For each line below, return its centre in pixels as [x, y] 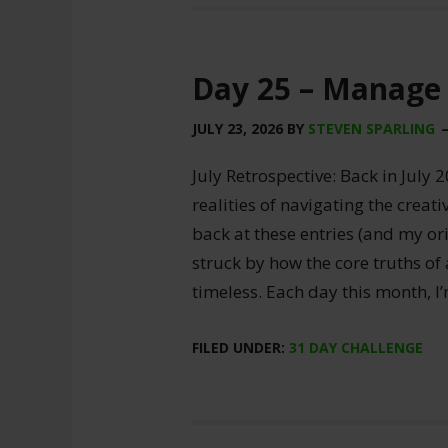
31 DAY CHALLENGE [356, 347]
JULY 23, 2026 [237, 128]
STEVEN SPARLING [371, 128]
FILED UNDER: [240, 347]
